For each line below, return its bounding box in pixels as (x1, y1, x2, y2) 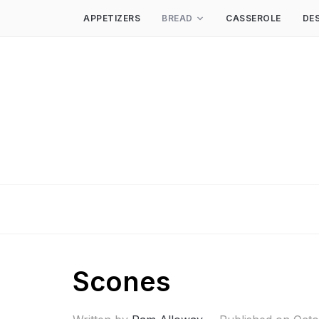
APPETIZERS (83, 13, 140, 23)
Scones (73, 265, 171, 298)
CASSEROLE (226, 13, 281, 23)
